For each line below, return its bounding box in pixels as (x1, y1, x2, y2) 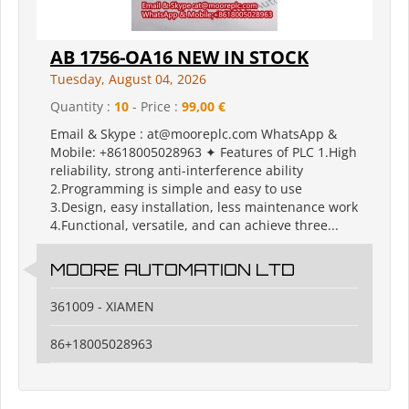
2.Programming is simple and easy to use (50, 180, 302, 198)
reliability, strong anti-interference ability (50, 162, 303, 180)
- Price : (129, 98, 182, 116)
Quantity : (50, 98, 114, 116)
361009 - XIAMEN (50, 298, 154, 316)
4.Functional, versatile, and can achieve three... (50, 216, 339, 235)
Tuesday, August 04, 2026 (50, 70, 206, 89)
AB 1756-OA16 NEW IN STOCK (50, 45, 309, 70)
